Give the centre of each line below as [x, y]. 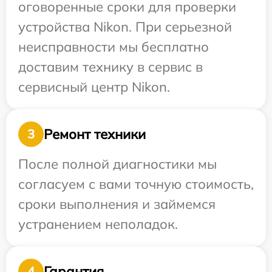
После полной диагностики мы [117, 164]
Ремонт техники [95, 134]
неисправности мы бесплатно [114, 47]
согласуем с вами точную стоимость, [136, 184]
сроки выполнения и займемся [117, 204]
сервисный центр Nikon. [94, 87]
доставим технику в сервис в [110, 67]
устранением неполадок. [98, 224]
